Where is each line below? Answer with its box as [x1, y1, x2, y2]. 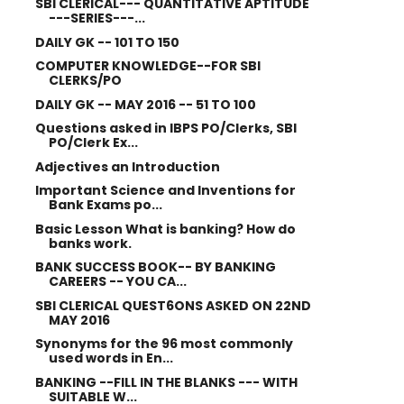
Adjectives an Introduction [34, 157, 220, 176]
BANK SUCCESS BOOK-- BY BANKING [34, 258, 276, 276]
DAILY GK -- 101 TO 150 [34, 32, 179, 51]
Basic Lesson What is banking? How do [34, 219, 296, 238]
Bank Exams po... [48, 196, 162, 214]
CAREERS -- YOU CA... [48, 272, 187, 290]
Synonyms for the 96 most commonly [34, 335, 293, 353]
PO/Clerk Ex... [48, 133, 138, 151]
